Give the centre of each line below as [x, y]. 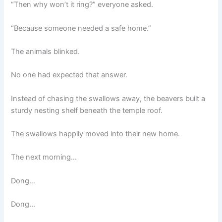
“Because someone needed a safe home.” [81, 28]
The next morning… [44, 157]
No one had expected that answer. [69, 75]
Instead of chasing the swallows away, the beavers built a [108, 98]
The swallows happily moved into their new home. [96, 134]
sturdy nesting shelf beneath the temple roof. [87, 110]
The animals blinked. [46, 51]
